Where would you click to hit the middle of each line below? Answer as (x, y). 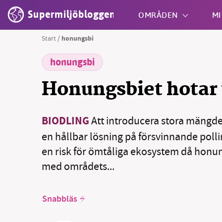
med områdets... (78, 166)
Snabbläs (60, 199)
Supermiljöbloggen (72, 15)
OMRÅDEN (158, 15)
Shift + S (127, 67)
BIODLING (65, 122)
